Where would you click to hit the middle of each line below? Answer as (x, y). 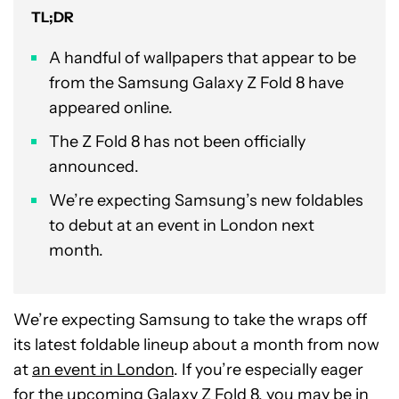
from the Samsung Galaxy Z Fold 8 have (196, 83)
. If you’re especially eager (269, 370)
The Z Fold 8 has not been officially (177, 142)
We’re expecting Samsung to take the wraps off (190, 320)
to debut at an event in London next (182, 225)
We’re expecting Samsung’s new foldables (206, 200)
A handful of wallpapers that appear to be (203, 58)
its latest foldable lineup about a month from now (196, 345)
